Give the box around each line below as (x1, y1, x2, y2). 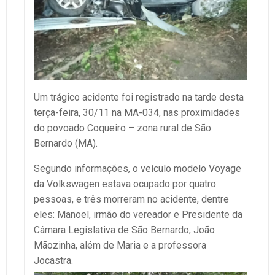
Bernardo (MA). (34, 137, 98, 149)
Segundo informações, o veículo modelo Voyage (34, 162, 241, 174)
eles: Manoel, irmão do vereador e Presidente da (34, 208, 242, 220)
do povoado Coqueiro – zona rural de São (34, 122, 211, 134)
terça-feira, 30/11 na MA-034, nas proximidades (34, 106, 240, 118)
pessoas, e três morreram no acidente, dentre (34, 193, 229, 205)
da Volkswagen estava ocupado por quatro (34, 177, 216, 190)
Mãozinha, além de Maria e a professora (34, 239, 206, 251)
